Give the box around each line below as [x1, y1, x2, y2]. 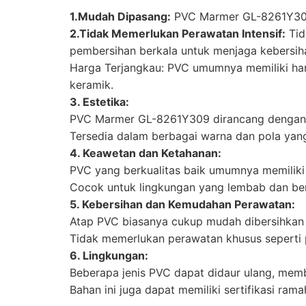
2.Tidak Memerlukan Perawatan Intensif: [70, 26, 286, 40]
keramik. [70, 77, 113, 92]
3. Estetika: [70, 94, 129, 109]
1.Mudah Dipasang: [70, 9, 171, 23]
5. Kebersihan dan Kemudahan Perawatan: [70, 197, 295, 211]
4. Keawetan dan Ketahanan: [70, 145, 221, 160]
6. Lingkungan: [70, 248, 148, 262]
